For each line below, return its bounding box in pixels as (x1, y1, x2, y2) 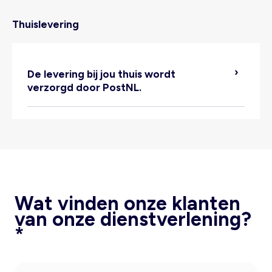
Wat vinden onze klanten (15, 192, 240, 215)
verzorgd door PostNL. (27, 81, 141, 93)
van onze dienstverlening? (15, 208, 251, 231)
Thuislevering (12, 18, 79, 30)
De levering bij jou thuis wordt (27, 68, 175, 80)
